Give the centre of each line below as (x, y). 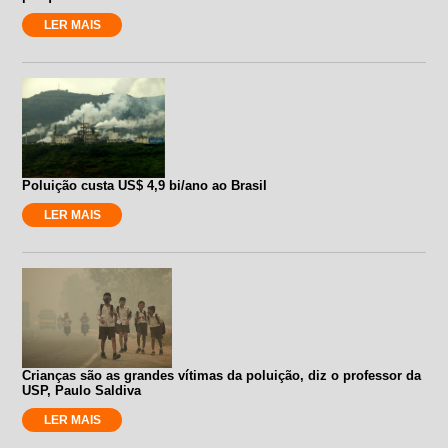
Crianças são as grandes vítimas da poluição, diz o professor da (222, 375)
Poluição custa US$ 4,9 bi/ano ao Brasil (145, 185)
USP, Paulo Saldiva (82, 390)
